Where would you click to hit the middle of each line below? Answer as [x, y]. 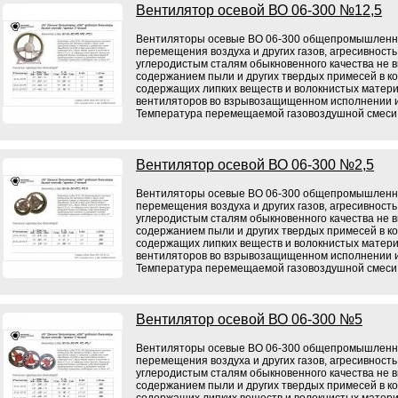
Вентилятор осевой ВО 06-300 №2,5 [255, 165]
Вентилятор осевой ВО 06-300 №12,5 [259, 10]
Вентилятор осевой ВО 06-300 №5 [249, 319]
